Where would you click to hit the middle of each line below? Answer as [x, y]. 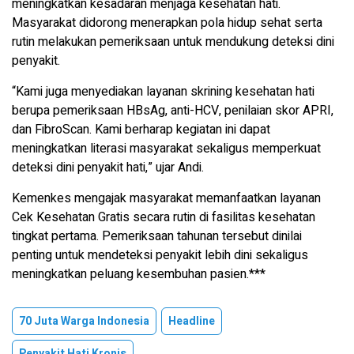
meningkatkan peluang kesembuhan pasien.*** [139, 274]
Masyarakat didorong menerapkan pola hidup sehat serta [167, 23]
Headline [192, 321]
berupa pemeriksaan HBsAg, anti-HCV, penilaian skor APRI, [173, 110]
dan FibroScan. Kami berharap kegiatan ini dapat [141, 129]
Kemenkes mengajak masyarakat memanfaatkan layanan [166, 198]
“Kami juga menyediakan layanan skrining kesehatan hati [163, 91]
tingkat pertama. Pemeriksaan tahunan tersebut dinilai [157, 236]
